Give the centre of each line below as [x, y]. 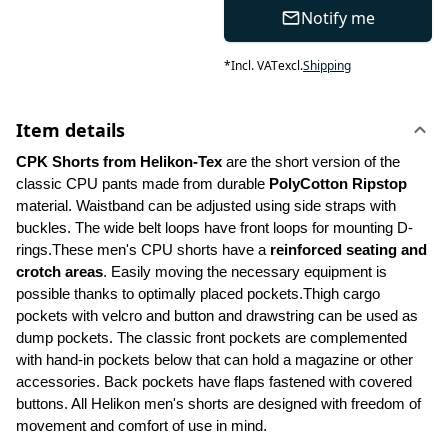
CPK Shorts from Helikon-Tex [121, 162]
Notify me [337, 18]
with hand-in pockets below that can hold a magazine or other [214, 360]
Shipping [326, 65]
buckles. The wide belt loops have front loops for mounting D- [214, 228]
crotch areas [59, 272]
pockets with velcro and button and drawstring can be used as [217, 316]
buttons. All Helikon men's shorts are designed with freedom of [218, 404]
